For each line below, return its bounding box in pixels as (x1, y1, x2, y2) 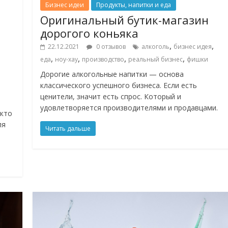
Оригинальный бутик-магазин (40, 12, 209, 28)
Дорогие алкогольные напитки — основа (40, 69, 184, 79)
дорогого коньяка (40, 25, 139, 41)
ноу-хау (55, 55, 78, 64)
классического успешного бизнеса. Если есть (40, 80, 197, 91)
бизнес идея (174, 42, 212, 51)
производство (82, 55, 125, 64)
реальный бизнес (128, 55, 183, 64)
